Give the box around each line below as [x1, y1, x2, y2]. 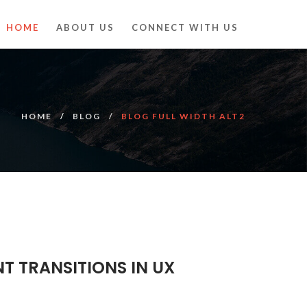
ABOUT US [56, 22, 114, 33]
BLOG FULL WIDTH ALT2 [121, 111, 245, 121]
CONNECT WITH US [132, 22, 238, 33]
